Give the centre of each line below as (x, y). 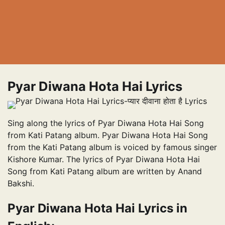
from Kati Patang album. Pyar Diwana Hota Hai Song (108, 135)
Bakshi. (22, 183)
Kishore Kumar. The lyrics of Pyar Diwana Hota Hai (104, 159)
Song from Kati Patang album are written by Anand (105, 171)
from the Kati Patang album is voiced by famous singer (112, 147)
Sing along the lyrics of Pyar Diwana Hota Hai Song (106, 123)
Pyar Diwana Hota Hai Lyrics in (97, 208)
